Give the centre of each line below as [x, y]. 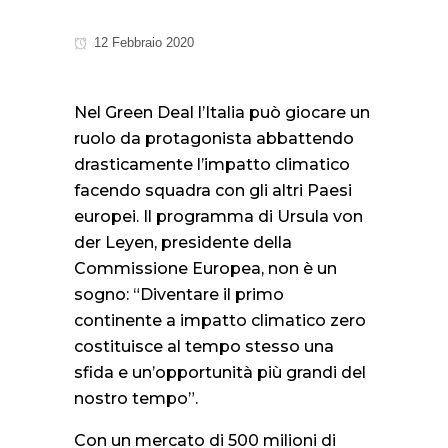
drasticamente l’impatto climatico [212, 164]
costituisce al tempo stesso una [204, 346]
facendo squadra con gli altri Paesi [213, 190]
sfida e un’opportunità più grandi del [220, 372]
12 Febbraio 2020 [142, 42]
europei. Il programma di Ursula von [218, 216]
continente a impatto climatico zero [220, 320]
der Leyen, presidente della [183, 242]
